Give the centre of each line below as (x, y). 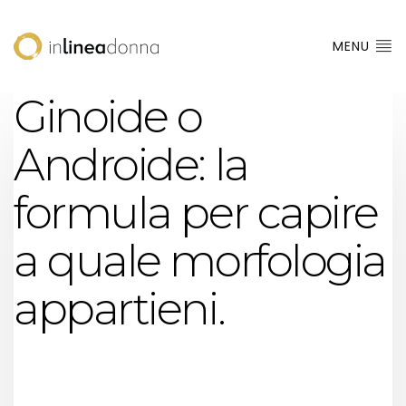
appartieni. (119, 309)
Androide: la (131, 165)
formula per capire (196, 213)
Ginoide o (108, 117)
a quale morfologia (200, 261)
